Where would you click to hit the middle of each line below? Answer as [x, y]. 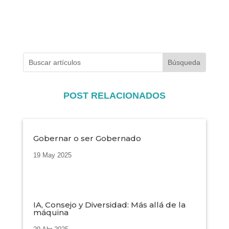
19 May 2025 [52, 155]
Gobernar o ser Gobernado [87, 139]
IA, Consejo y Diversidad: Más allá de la [109, 205]
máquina [51, 213]
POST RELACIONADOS [114, 96]
